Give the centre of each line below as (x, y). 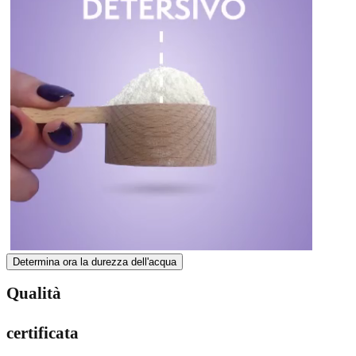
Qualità (34, 294)
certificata (43, 333)
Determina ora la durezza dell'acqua (95, 262)
